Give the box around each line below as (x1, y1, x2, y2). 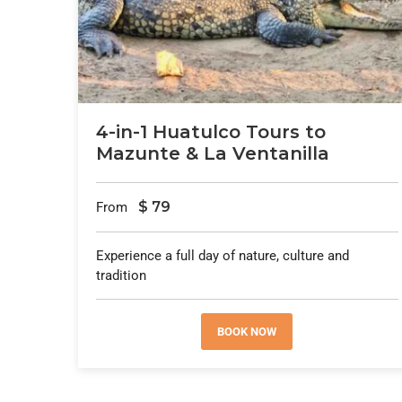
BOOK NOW (217, 325, 277, 339)
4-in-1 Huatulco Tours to (96, 121, 326, 144)
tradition (96, 267, 146, 284)
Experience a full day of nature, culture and (96, 248, 349, 265)
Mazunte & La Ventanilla (96, 143, 329, 165)
